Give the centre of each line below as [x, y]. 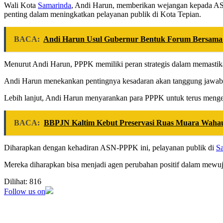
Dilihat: [16, 182]
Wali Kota [21, 5]
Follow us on [25, 192]
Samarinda [55, 5]
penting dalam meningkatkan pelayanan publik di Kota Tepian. [103, 14]
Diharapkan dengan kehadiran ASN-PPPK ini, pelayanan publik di [110, 148]
